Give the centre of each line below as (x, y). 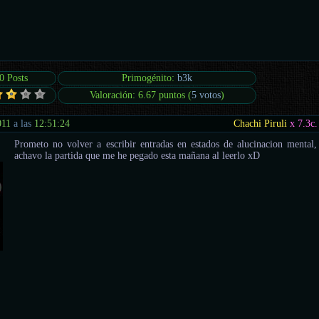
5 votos (206, 95)
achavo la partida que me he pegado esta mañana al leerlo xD (137, 155)
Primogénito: (150, 78)
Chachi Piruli (261, 123)
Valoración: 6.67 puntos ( (141, 95)
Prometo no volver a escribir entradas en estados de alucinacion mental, (166, 144)
